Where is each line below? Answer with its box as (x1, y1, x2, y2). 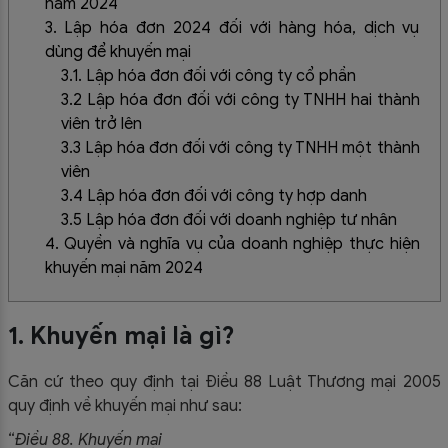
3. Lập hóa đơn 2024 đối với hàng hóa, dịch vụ (44, 18, 420, 39)
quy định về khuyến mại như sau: (7, 395, 242, 416)
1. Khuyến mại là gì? (7, 320, 235, 351)
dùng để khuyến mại (44, 42, 191, 63)
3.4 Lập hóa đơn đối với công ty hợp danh (60, 186, 367, 207)
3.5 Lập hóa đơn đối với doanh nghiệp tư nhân (60, 210, 397, 231)
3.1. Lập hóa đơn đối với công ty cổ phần (60, 66, 356, 87)
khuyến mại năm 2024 (44, 258, 203, 279)
